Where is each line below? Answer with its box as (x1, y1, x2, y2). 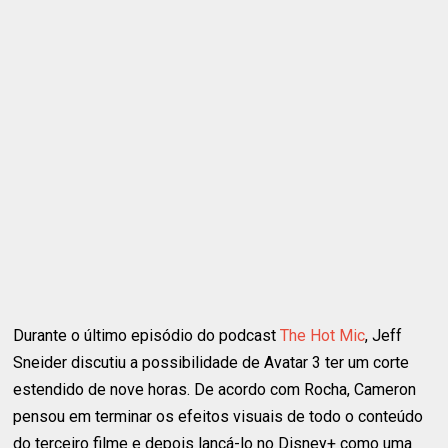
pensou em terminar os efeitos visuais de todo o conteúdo (13, 406, 424, 426)
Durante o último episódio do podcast (13, 325, 281, 345)
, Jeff (365, 325, 403, 345)
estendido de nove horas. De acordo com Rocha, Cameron (13, 379, 417, 399)
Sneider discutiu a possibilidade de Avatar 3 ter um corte (13, 352, 410, 372)
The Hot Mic (280, 325, 366, 345)
